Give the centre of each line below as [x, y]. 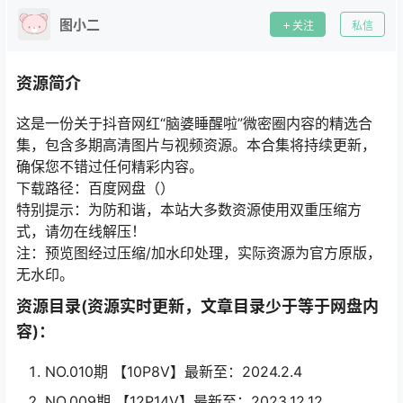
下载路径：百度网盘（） [95, 188]
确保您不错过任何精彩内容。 [110, 167]
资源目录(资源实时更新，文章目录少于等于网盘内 [197, 307]
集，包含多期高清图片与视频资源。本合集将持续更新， [196, 145]
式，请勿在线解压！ [81, 232]
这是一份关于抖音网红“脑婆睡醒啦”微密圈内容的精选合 [194, 124]
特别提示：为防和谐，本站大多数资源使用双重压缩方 [189, 210]
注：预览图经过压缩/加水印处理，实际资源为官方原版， [199, 253]
